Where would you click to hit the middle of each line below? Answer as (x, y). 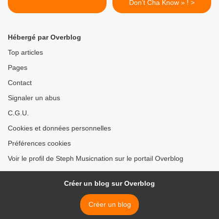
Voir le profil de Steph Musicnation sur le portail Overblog (96, 159)
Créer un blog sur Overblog (109, 184)
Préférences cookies (39, 143)
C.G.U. (18, 113)
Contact (20, 83)
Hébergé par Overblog (44, 37)
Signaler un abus (34, 98)
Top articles (25, 53)
